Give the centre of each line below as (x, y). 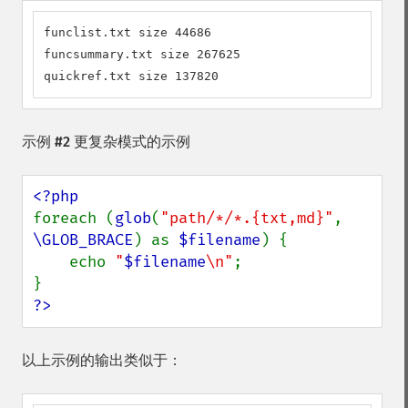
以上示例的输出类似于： (102, 360)
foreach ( (74, 218)
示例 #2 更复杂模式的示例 (106, 142)
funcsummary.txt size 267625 (142, 54)
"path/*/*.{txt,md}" (247, 218)
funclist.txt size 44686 (127, 32)
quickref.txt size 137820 (131, 76)
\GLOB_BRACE (83, 240)
